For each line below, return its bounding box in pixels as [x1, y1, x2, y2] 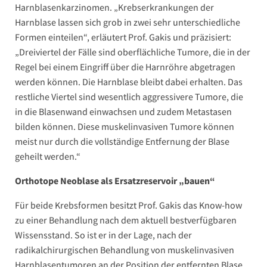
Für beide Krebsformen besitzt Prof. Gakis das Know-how [15, 199, 242, 212]
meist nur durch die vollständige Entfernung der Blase [15, 135, 229, 148]
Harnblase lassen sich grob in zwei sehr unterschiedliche [15, 16, 240, 29]
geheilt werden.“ [15, 150, 80, 163]
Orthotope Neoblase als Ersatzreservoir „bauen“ [15, 175, 215, 187]
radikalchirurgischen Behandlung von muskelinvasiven [15, 244, 234, 256]
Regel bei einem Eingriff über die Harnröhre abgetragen [15, 61, 235, 73]
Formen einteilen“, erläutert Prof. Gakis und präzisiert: [15, 31, 231, 44]
